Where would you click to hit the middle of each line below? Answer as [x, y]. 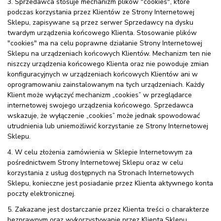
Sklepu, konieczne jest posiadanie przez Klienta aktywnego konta [110, 184]
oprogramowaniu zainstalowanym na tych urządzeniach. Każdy [106, 85]
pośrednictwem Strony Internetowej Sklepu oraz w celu [95, 163]
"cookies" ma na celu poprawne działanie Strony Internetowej [105, 43]
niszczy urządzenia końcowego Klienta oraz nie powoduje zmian [108, 64]
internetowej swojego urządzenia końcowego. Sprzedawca [100, 106]
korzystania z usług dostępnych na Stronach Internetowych [101, 173]
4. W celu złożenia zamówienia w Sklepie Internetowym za [100, 152]
